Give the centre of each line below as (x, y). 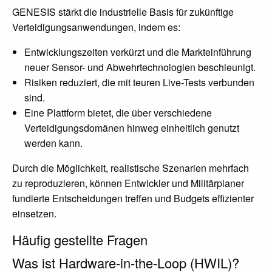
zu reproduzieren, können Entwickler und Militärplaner (128, 183)
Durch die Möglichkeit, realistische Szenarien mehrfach (131, 168)
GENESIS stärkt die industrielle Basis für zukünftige (123, 12)
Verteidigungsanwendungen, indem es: (96, 27)
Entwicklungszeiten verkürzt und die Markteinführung (138, 52)
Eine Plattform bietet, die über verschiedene (118, 112)
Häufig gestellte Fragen (80, 239)
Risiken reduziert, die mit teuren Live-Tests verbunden (139, 82)
